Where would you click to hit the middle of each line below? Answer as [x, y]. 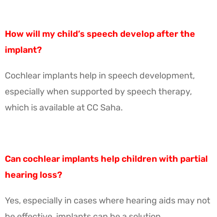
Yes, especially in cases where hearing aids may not [108, 200]
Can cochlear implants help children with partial [106, 159]
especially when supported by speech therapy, [98, 91]
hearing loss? [33, 175]
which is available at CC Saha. [64, 107]
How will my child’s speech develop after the [100, 34]
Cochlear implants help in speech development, [100, 75]
